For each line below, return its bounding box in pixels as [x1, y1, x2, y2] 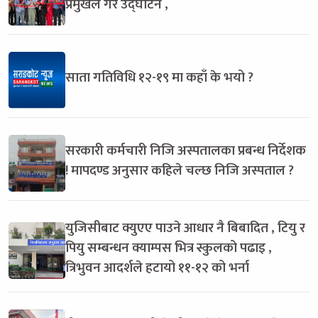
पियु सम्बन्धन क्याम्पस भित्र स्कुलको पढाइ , [65, 236, 272, 259]
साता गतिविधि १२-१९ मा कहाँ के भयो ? [65, 65, 253, 89]
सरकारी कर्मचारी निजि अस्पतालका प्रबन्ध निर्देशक [65, 138, 306, 162]
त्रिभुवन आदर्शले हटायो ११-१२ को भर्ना [65, 256, 249, 279]
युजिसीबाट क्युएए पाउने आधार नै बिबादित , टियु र [65, 216, 305, 239]
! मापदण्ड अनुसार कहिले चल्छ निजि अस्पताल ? [65, 158, 294, 182]
